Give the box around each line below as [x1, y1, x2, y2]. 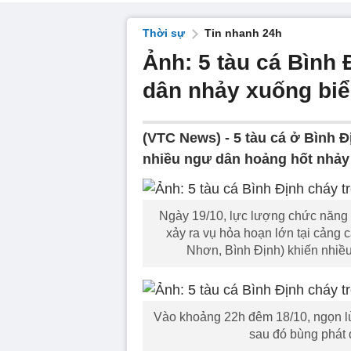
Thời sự [143, 27, 185, 39]
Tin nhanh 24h [204, 27, 282, 39]
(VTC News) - [143, 130, 233, 146]
